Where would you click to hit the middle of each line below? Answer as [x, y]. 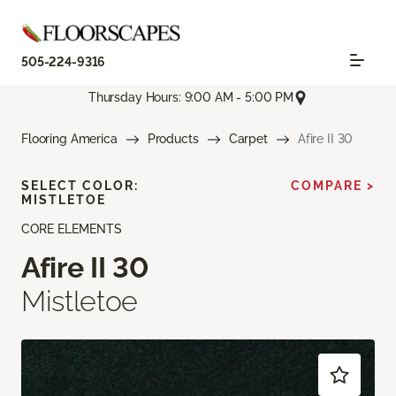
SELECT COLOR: [80, 185]
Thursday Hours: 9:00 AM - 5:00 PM [191, 98]
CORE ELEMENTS [72, 228]
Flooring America [69, 138]
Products [173, 138]
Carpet [248, 138]
